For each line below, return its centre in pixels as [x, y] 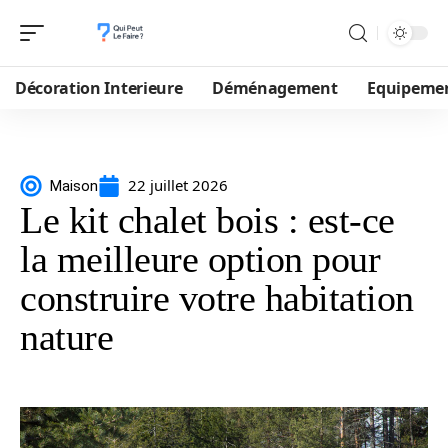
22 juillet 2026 [178, 185]
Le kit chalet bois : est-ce [207, 220]
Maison [74, 185]
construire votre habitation [217, 298]
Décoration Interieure [99, 88]
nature [66, 337]
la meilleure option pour [200, 259]
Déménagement [275, 88]
